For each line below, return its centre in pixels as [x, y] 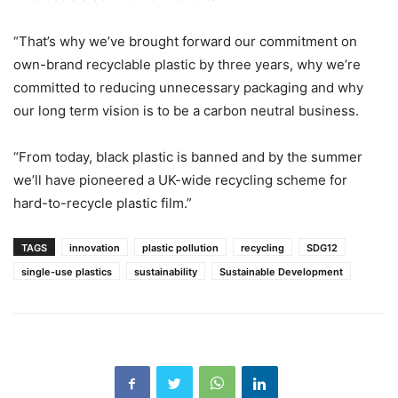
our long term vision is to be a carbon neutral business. [186, 111]
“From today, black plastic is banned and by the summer [188, 157]
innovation [95, 248]
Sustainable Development [281, 272]
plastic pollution [180, 248]
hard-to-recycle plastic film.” [103, 203]
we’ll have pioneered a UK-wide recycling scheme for [180, 180]
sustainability [166, 272]
